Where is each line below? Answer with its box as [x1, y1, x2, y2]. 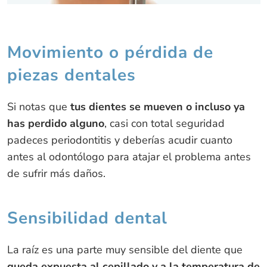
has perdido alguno [7, 116, 104, 131]
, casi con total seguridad [104, 116, 225, 131]
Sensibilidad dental [7, 206, 167, 229]
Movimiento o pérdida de [7, 41, 213, 64]
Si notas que [7, 99, 67, 114]
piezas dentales [7, 63, 136, 86]
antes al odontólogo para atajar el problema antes [7, 149, 251, 164]
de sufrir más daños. [7, 166, 105, 181]
